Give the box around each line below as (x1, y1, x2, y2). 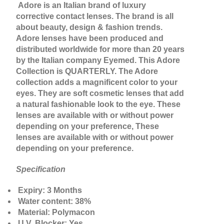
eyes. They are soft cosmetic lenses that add (16, 89, 184, 98)
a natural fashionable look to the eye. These (16, 100, 180, 109)
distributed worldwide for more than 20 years (16, 45, 184, 54)
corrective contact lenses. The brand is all (16, 12, 173, 21)
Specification (16, 165, 65, 174)
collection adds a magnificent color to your (16, 78, 177, 87)
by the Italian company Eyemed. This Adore (16, 56, 180, 65)
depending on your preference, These (16, 122, 159, 131)
